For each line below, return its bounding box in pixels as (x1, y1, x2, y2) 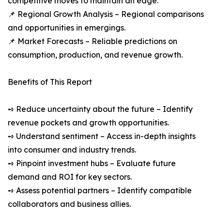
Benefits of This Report (8, 77, 92, 87)
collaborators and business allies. (8, 199, 131, 209)
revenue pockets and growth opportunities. (8, 118, 169, 128)
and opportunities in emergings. (8, 23, 125, 33)
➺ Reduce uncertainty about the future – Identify (8, 104, 193, 114)
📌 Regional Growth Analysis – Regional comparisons (8, 9, 204, 19)
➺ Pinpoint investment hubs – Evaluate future (8, 158, 176, 169)
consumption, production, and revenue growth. (8, 50, 183, 60)
